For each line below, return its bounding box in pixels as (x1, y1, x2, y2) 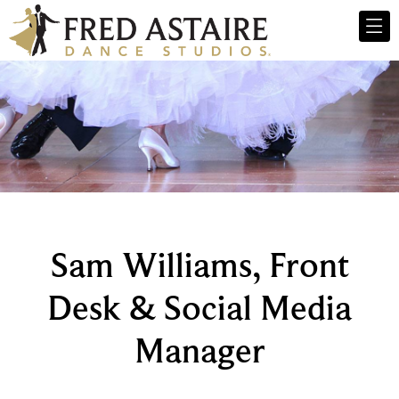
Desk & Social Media (47, 287, 352, 328)
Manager (134, 330, 265, 370)
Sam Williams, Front (50, 244, 349, 285)
